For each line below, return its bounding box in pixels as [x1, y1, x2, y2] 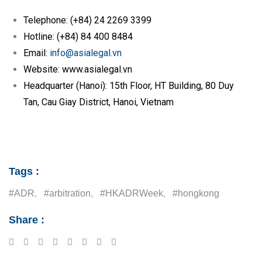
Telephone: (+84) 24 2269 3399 [23, 14, 154, 26]
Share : [9, 213, 44, 226]
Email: [23, 47, 47, 58]
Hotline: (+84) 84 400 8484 [23, 30, 135, 42]
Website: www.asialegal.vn [23, 63, 135, 75]
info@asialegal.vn [50, 47, 122, 58]
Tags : [9, 165, 39, 177]
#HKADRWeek [100, 188, 163, 198]
